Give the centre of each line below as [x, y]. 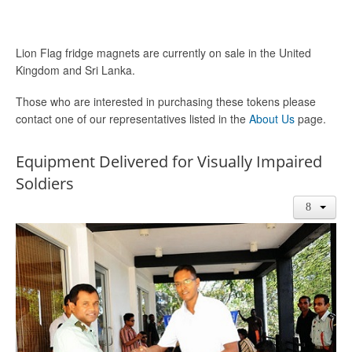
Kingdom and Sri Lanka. [75, 70]
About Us [272, 119]
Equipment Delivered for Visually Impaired [169, 161]
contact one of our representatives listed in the [132, 119]
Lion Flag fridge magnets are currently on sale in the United [163, 53]
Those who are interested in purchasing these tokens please [166, 101]
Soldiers [45, 183]
